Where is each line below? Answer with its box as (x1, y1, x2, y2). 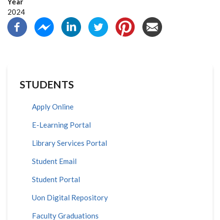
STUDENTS (20, 78, 74, 90)
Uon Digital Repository (32, 193, 108, 202)
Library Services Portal (32, 138, 107, 147)
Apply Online (32, 102, 74, 111)
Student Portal (32, 175, 80, 184)
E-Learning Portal (32, 120, 91, 129)
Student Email (32, 157, 77, 165)
